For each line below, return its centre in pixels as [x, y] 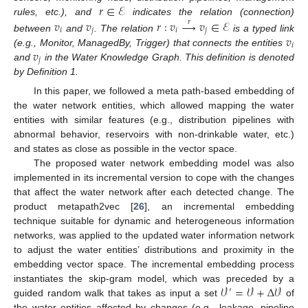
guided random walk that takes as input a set [118, 293]
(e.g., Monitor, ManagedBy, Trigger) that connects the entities [150, 42]
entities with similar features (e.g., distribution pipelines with [154, 120]
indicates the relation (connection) [210, 11]
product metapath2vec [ [74, 207]
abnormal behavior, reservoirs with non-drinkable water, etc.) [154, 134]
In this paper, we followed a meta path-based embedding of [164, 91]
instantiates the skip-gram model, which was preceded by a [154, 279]
